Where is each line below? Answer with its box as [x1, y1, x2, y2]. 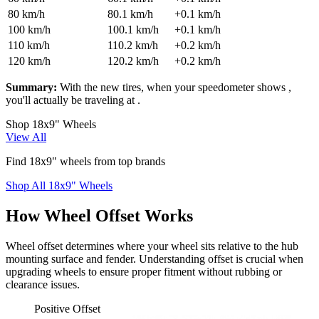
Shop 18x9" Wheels [6, 117, 96, 130]
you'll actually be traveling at [6, 93, 137, 106]
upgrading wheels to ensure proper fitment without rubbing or [6, 265, 282, 278]
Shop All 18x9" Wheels [6, 179, 113, 192]
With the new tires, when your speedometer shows [60, 80, 288, 93]
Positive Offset [34, 302, 100, 315]
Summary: [6, 80, 57, 93]
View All [6, 130, 46, 143]
